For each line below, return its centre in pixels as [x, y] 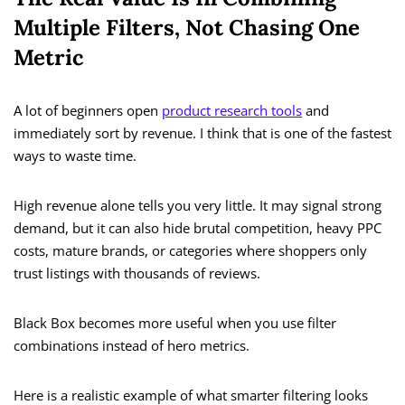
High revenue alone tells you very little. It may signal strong [198, 206]
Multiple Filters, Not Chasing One [187, 28]
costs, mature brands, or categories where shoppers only [190, 251]
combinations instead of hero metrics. [132, 346]
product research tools [232, 111]
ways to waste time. [75, 156]
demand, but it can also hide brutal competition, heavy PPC [198, 228]
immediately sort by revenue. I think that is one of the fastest [202, 133]
